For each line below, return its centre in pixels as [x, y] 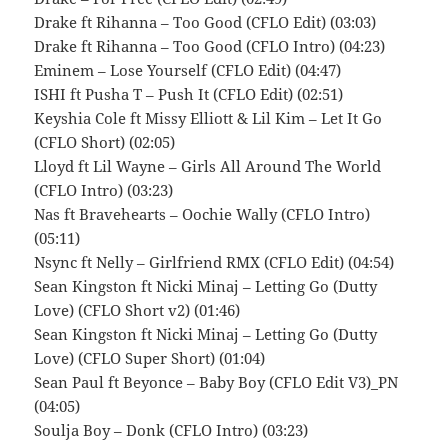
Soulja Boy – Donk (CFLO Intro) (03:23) [171, 430]
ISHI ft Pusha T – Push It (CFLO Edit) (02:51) [189, 94]
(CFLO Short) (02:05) [105, 142]
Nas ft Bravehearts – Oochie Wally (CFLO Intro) [202, 214]
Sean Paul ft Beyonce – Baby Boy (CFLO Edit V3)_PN [216, 382]
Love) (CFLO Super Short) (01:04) [150, 358]
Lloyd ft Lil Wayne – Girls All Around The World [208, 166]
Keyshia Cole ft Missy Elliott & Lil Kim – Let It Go [208, 118]
